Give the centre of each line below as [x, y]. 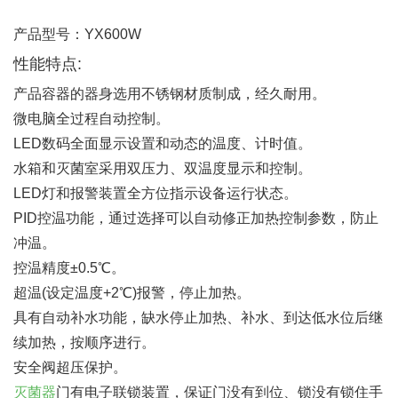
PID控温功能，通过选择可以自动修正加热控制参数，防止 [196, 218]
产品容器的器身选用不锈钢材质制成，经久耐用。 [170, 94]
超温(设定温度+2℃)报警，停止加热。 [134, 293]
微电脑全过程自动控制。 [93, 119]
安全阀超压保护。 [70, 367]
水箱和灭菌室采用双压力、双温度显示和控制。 [163, 168]
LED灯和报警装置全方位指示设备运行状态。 [155, 193]
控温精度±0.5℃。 [69, 268]
